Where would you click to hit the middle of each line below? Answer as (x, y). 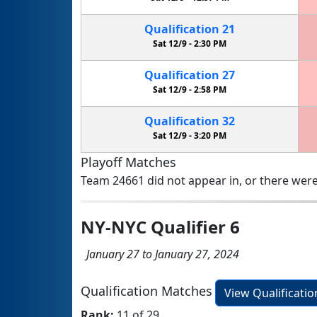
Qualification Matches (146, 291)
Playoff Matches (128, 162)
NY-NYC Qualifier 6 (160, 227)
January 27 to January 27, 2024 (160, 254)
